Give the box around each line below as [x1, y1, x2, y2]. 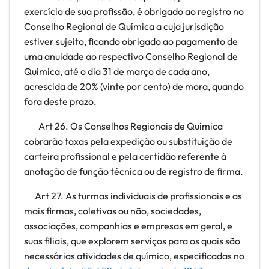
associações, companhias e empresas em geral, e [24, 220, 232, 232]
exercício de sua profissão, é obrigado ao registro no [24, 5, 244, 17]
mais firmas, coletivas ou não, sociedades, [24, 205, 201, 217]
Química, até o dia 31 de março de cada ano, [24, 65, 210, 77]
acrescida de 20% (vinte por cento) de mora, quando [24, 80, 244, 92]
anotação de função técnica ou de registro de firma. [24, 165, 243, 177]
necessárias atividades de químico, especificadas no [24, 250, 244, 262]
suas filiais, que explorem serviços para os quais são [24, 235, 240, 247]
